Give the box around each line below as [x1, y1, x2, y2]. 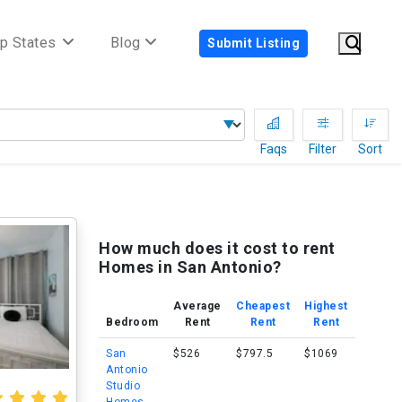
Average [173, 300, 222, 312]
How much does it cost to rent [99, 239, 336, 258]
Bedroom [106, 316, 159, 328]
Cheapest [236, 300, 290, 312]
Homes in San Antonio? [99, 258, 282, 276]
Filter [309, 142, 336, 156]
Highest [304, 300, 348, 312]
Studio [106, 380, 140, 392]
